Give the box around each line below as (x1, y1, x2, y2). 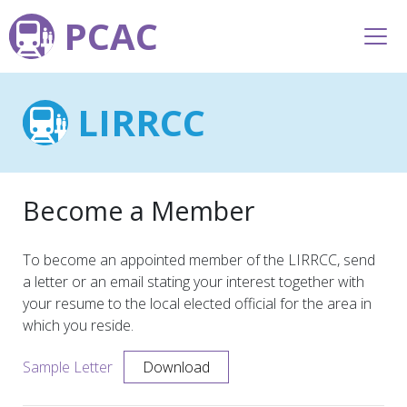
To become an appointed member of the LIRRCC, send (23, 250, 375, 270)
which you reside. (23, 315, 134, 335)
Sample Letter (23, 357, 113, 377)
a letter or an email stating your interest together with (23, 272, 364, 292)
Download (143, 357, 210, 377)
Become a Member (23, 193, 254, 228)
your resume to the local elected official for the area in (23, 293, 372, 313)
